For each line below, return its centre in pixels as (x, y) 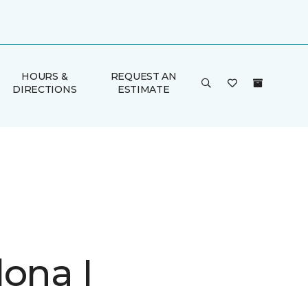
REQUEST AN (143, 76)
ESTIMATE (143, 89)
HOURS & (45, 76)
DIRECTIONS (45, 89)
